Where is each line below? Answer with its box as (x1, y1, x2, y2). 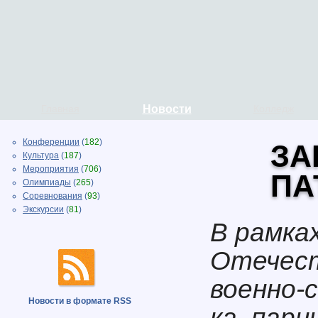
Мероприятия (23, 164, 79, 174)
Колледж (253, 103, 294, 114)
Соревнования (23, 191, 82, 201)
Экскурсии (23, 204, 64, 214)
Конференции (23, 137, 79, 147)
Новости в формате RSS (28, 296, 131, 306)
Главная (41, 103, 79, 114)
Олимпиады (23, 177, 71, 187)
